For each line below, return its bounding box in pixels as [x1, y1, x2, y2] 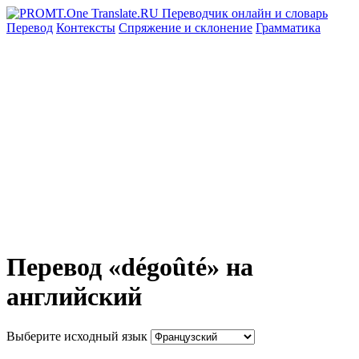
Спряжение [119, 21, 184, 34]
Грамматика [256, 21, 321, 34]
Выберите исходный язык [6, 329, 147, 343]
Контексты [56, 21, 115, 34]
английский [6, 282, 142, 312]
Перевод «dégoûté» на [6, 252, 253, 282]
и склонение [184, 21, 252, 34]
